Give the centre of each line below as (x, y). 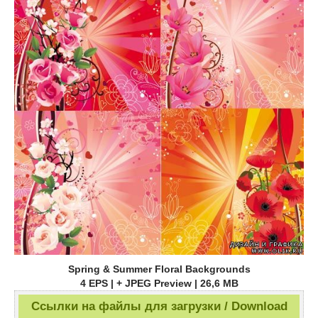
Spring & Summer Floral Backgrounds (159, 269)
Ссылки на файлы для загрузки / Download (159, 306)
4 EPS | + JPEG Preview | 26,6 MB (159, 283)
